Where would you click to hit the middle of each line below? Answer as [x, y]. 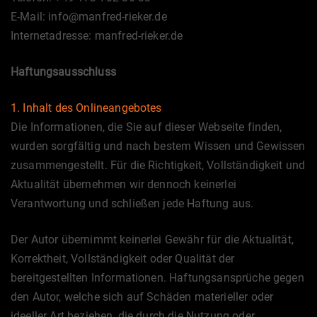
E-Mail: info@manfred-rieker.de [89, 17]
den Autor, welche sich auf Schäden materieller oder [142, 297]
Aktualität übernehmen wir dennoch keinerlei [123, 184]
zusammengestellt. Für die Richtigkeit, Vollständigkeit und [158, 165]
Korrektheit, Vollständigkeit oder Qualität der [123, 259]
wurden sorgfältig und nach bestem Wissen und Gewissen [158, 146]
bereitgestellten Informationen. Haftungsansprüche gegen [157, 278]
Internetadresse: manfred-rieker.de [97, 36]
